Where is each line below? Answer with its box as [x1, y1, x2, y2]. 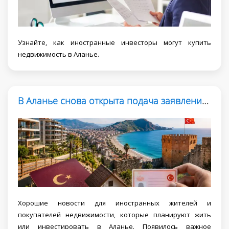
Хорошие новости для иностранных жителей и [18, 198, 211, 208]
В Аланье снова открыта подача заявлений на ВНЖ [202, 95, 209, 107]
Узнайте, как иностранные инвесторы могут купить [18, 38, 211, 48]
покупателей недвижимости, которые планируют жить [18, 210, 211, 219]
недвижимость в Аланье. [18, 50, 99, 59]
